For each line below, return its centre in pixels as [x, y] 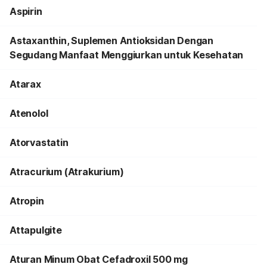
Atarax [25, 84]
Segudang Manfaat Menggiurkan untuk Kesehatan [127, 55]
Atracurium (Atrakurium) [67, 172]
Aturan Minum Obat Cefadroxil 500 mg [99, 259]
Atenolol [29, 113]
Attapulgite [36, 230]
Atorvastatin [39, 142]
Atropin [27, 201]
